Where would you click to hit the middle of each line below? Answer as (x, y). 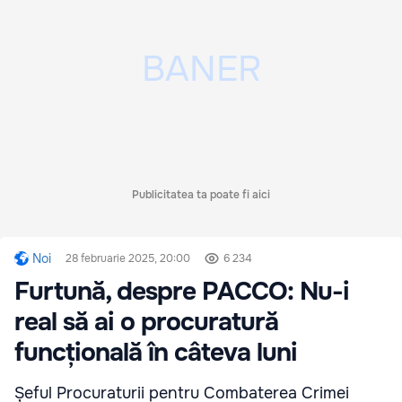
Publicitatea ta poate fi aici (201, 195)
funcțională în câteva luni (156, 353)
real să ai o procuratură (146, 323)
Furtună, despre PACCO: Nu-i (182, 292)
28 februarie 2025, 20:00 (128, 259)
